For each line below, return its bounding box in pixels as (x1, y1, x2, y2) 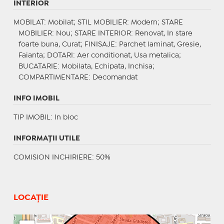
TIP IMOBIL (13, 114, 50, 120)
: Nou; (51, 30, 74, 36)
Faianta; (18, 52, 47, 58)
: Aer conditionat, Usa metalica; (72, 52, 181, 58)
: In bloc (50, 114, 78, 120)
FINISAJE (84, 41, 115, 47)
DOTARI (46, 52, 73, 58)
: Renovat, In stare (130, 30, 192, 36)
